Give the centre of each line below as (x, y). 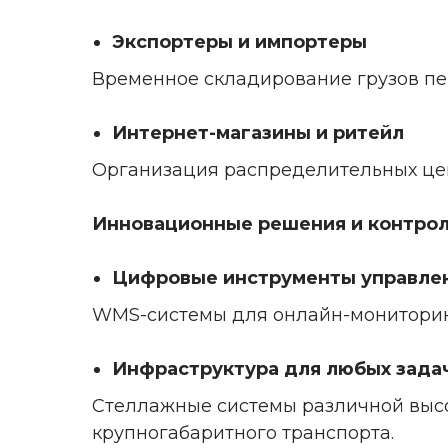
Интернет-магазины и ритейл (258, 132)
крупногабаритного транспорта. (243, 432)
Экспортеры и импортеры (239, 41)
